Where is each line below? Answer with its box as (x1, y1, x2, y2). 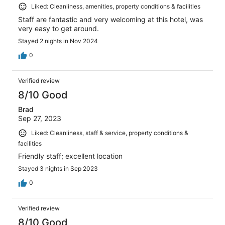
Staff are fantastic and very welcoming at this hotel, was (18, 15, 203, 24)
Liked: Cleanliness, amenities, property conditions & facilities (31, 3, 200, 11)
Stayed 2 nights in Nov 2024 (18, 37, 98, 45)
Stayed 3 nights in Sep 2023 (18, 164, 98, 172)
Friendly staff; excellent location (18, 151, 123, 160)
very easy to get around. (18, 24, 99, 33)
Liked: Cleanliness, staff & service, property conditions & (31, 129, 188, 137)
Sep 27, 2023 (18, 114, 61, 123)
